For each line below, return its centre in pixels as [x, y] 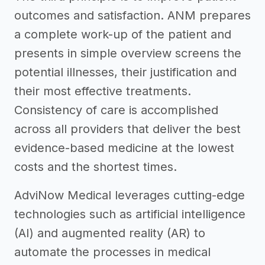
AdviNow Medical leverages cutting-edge [130, 195]
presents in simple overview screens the [128, 53]
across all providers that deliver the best [127, 129]
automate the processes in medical [112, 252]
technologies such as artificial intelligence [130, 214]
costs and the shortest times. [96, 167]
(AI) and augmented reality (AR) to [110, 233]
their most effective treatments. [103, 91]
